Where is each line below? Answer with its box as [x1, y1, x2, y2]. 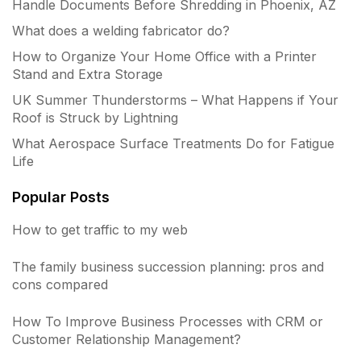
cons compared [12, 276, 108, 293]
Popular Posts [12, 189, 110, 205]
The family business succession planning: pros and [12, 259, 324, 275]
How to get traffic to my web [12, 222, 188, 238]
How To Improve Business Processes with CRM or [12, 313, 323, 330]
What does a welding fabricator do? [12, 23, 230, 39]
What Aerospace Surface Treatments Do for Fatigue [12, 135, 334, 151]
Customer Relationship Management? [12, 331, 241, 347]
